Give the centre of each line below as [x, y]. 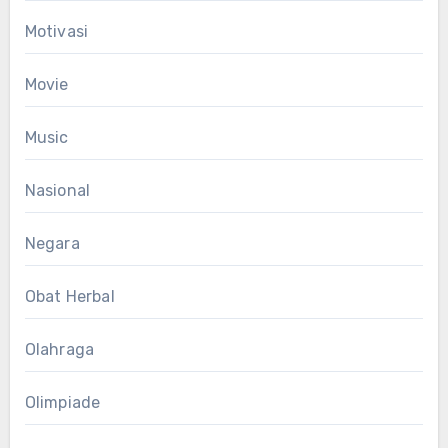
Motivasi [56, 31]
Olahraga [59, 349]
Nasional [57, 190]
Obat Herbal [69, 296]
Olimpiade [62, 402]
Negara [52, 243]
